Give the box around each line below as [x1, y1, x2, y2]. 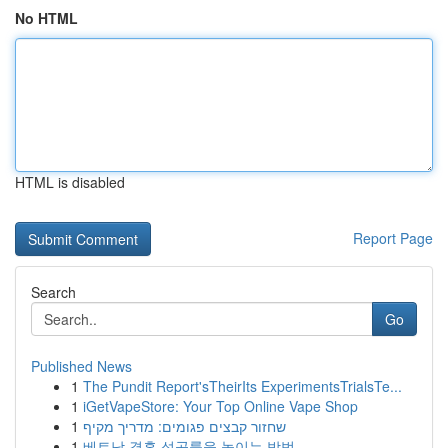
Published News [31, 356, 132, 376]
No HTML [15, 8, 78, 28]
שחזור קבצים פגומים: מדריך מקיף [83, 416, 286, 436]
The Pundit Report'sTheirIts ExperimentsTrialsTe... [83, 376, 402, 396]
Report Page [353, 228, 433, 248]
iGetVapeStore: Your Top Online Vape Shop [83, 396, 358, 416]
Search [31, 282, 76, 302]
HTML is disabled [15, 172, 125, 192]
